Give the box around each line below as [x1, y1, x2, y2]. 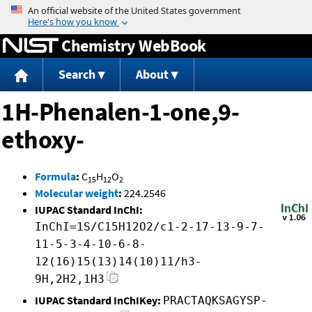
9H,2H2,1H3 [35, 272, 104, 286]
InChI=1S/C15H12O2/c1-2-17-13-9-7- [35, 220, 265, 234]
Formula [35, 169, 76, 184]
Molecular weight [35, 186, 118, 201]
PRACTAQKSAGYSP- [163, 294, 267, 308]
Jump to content [117, 3, 195, 17]
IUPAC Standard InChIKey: [35, 293, 161, 308]
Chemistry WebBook [61, 34, 206, 56]
